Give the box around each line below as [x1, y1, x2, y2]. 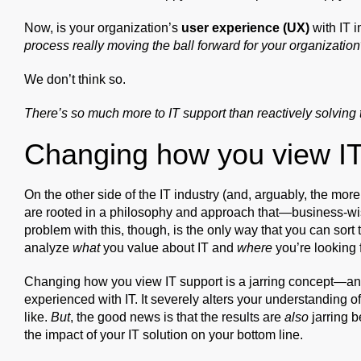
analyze [24, 240, 73, 255]
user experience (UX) [181, 20, 309, 35]
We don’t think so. [24, 72, 126, 86]
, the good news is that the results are [70, 309, 284, 324]
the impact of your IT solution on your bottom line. [24, 327, 303, 342]
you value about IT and [100, 240, 237, 255]
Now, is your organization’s [24, 20, 181, 35]
